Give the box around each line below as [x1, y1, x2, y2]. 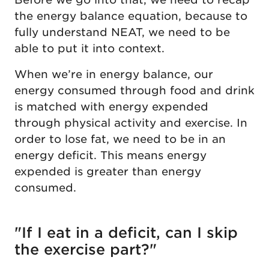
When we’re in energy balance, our [14, 67, 213, 80]
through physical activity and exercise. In [14, 116, 247, 129]
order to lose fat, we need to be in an [14, 132, 226, 145]
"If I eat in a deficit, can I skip [14, 223, 238, 241]
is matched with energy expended [14, 100, 208, 113]
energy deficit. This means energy [14, 148, 207, 162]
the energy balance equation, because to [14, 9, 247, 22]
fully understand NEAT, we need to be [14, 25, 230, 38]
